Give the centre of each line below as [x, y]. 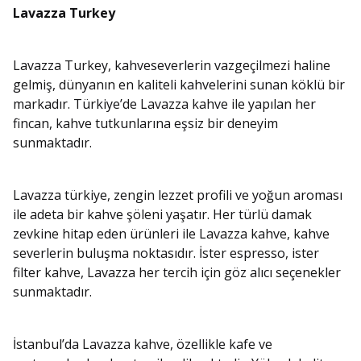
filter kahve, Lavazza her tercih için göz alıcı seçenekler [177, 273]
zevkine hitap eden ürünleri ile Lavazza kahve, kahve [171, 234]
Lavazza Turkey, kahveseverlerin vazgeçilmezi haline [172, 66]
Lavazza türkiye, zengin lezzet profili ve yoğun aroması [178, 195]
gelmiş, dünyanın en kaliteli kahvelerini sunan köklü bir [179, 85]
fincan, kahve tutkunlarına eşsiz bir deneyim [145, 124]
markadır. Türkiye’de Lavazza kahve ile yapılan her [164, 104]
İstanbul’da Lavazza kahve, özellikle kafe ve [143, 344]
